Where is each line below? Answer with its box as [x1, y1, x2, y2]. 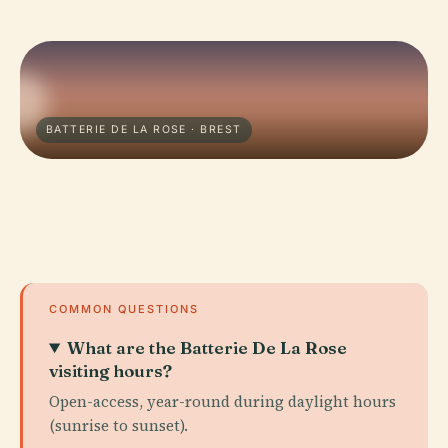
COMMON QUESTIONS [49, 302, 199, 316]
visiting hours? [49, 360, 172, 381]
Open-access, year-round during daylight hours [49, 391, 396, 412]
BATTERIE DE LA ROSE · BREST [46, 123, 242, 136]
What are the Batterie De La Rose [67, 337, 348, 358]
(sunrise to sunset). [49, 415, 188, 436]
